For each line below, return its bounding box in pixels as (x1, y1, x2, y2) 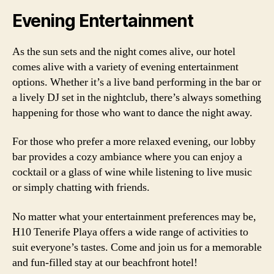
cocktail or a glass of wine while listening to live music (12, 165, 252, 179)
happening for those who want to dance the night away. (12, 105, 253, 120)
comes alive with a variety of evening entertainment (12, 59, 239, 74)
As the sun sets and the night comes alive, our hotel (12, 44, 235, 59)
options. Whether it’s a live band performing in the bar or (12, 75, 261, 89)
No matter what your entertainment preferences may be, (12, 209, 256, 224)
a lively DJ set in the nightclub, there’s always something (12, 90, 261, 105)
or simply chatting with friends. (12, 180, 150, 194)
